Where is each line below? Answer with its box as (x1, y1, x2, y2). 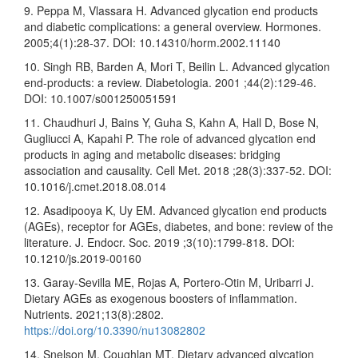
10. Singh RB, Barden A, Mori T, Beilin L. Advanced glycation (24, 58, 330, 74)
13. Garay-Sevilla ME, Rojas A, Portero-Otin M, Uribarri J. (24, 273, 314, 290)
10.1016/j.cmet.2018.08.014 (24, 177, 166, 194)
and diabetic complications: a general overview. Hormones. (24, 18, 321, 34)
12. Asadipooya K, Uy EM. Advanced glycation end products (24, 201, 327, 218)
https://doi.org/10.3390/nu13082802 (24, 321, 205, 338)
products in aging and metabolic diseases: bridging (24, 145, 280, 162)
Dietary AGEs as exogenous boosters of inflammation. (24, 289, 297, 306)
